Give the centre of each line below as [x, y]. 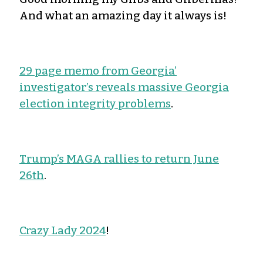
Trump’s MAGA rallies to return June [119, 159]
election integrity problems [95, 103]
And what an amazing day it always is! [123, 15]
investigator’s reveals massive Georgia [124, 87]
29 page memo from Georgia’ [98, 70]
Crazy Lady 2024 [63, 230]
